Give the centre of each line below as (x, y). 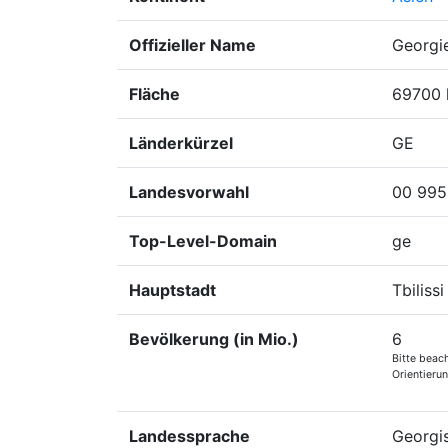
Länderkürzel (181, 143)
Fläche (154, 94)
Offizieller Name (192, 45)
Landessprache (189, 436)
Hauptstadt (172, 290)
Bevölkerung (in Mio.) (214, 339)
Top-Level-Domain (203, 241)
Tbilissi (418, 290)
